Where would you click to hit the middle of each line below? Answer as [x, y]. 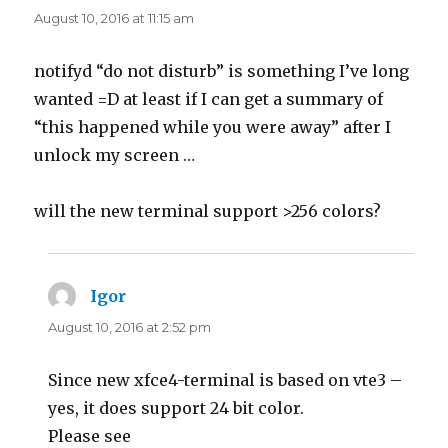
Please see [90, 435]
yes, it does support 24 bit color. [176, 407]
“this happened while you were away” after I [213, 126]
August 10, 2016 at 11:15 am [114, 17]
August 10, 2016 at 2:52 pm [130, 326]
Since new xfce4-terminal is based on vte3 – [225, 379]
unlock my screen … [115, 154]
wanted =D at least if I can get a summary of [209, 98]
